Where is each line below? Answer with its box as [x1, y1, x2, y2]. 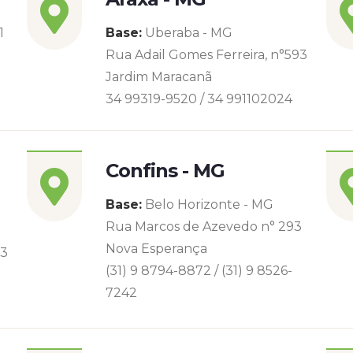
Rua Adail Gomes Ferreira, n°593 [106, 47, 307, 62]
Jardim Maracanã [106, 69, 212, 84]
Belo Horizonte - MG [142, 197, 273, 212]
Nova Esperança [106, 241, 207, 256]
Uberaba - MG [142, 25, 232, 40]
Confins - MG [106, 159, 225, 182]
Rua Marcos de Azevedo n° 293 [106, 219, 302, 234]
